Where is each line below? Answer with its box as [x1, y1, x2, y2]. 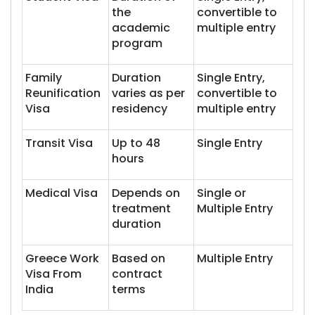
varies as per [112, 85, 185, 101]
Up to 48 [112, 135, 160, 151]
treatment [112, 200, 171, 217]
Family [25, 70, 62, 86]
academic [112, 20, 170, 36]
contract [112, 266, 162, 282]
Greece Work [25, 250, 99, 266]
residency [112, 101, 167, 117]
